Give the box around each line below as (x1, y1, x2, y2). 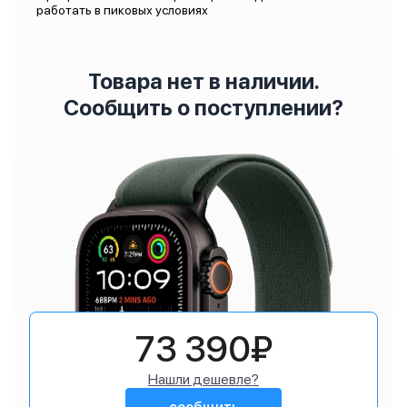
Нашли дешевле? (148, 371, 259, 388)
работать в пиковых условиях (36, 3, 208, 17)
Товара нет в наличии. (87, 68, 320, 94)
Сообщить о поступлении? (64, 94, 343, 121)
